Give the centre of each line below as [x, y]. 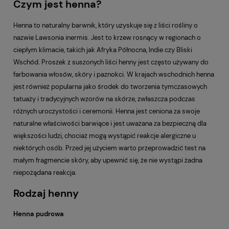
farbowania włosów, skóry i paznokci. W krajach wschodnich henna [114, 74]
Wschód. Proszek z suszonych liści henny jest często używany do [111, 62]
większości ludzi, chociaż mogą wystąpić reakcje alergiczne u [105, 135]
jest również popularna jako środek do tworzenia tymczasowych [110, 86]
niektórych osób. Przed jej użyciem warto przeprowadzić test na [109, 148]
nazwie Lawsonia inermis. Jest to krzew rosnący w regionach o [107, 37]
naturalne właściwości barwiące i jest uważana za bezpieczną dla [110, 123]
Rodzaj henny [46, 193]
